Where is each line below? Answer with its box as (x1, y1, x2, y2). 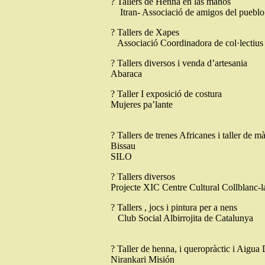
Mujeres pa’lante (111, 99, 173, 109)
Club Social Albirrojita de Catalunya (111, 213, 253, 223)
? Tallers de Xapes (111, 27, 179, 37)
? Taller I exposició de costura (111, 89, 222, 99)
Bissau (111, 141, 138, 151)
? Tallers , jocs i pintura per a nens (111, 202, 237, 212)
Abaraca (111, 69, 142, 79)
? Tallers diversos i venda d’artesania (111, 58, 247, 68)
